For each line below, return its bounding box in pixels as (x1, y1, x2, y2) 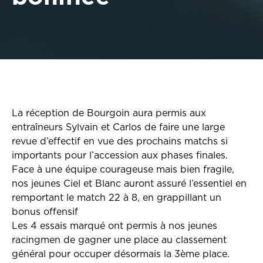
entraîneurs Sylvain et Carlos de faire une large (12, 123, 225, 132)
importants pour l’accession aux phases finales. (12, 151, 228, 160)
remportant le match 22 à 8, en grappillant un (12, 193, 221, 203)
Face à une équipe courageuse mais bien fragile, (12, 165, 234, 174)
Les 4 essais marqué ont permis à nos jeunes (12, 221, 217, 231)
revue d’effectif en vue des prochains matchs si (12, 137, 228, 146)
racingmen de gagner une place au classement (12, 235, 227, 245)
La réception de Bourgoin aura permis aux (12, 109, 206, 118)
